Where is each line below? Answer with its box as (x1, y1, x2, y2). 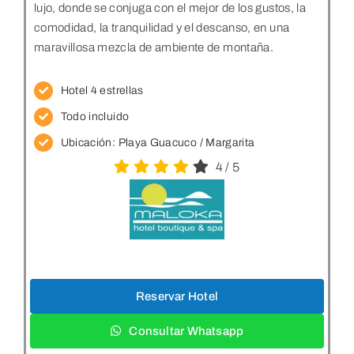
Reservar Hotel (135, 289, 219, 303)
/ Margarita (197, 136, 255, 149)
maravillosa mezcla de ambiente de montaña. (33, 41, 274, 55)
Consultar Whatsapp (129, 324, 244, 337)
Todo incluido (60, 110, 130, 122)
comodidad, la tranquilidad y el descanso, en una (33, 21, 290, 35)
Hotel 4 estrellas (60, 85, 144, 97)
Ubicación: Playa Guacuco (60, 136, 198, 149)
